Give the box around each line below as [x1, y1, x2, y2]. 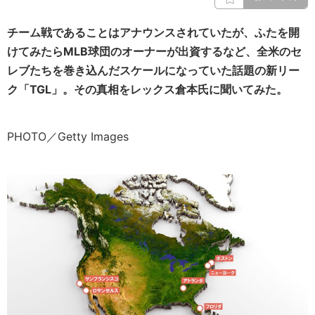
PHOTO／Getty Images [7, 129, 140, 143]
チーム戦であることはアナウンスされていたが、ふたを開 [7, 25, 300, 39]
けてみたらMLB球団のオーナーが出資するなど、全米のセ [7, 44, 302, 58]
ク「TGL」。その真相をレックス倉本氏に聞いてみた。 [7, 82, 288, 96]
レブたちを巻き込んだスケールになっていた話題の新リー [7, 63, 300, 77]
